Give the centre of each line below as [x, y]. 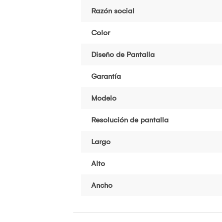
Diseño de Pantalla [123, 54]
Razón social [113, 11]
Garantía [106, 76]
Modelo [104, 98]
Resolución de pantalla [130, 120]
